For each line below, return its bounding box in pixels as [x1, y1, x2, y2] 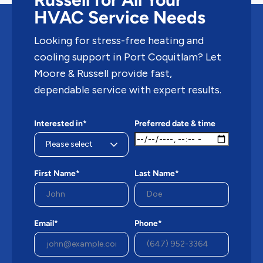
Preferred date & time [134, 119, 215, 129]
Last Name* [134, 168, 179, 179]
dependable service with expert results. [34, 83, 221, 97]
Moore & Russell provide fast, [34, 67, 172, 80]
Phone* [134, 218, 162, 229]
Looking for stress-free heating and [34, 34, 204, 48]
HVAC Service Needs [34, 6, 205, 29]
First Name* [34, 168, 80, 179]
